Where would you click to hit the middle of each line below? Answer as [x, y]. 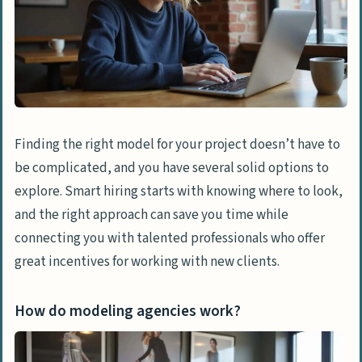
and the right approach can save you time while [152, 215]
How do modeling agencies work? [128, 312]
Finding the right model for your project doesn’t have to [177, 144]
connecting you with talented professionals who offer [170, 238]
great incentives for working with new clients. [147, 261]
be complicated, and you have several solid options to [172, 168]
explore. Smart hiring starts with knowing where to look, [179, 191]
